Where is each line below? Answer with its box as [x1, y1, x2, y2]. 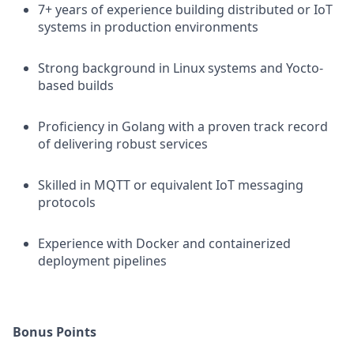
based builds [38, 77, 114, 94]
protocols [38, 194, 96, 211]
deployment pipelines [38, 252, 167, 269]
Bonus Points [13, 323, 96, 341]
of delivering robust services [38, 135, 208, 153]
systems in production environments [38, 18, 258, 36]
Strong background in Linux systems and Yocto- [38, 59, 323, 77]
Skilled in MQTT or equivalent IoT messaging [38, 176, 303, 194]
